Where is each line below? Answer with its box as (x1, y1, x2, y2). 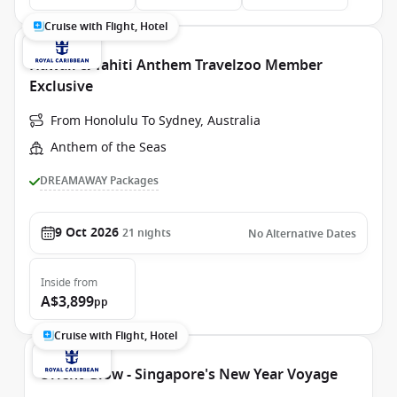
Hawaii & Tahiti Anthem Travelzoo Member (29, 55, 323, 76)
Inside (41, 275, 71, 291)
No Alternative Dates (248, 226, 356, 242)
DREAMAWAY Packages (40, 173, 159, 189)
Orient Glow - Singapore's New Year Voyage (39, 364, 338, 385)
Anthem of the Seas (51, 138, 167, 157)
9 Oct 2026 (55, 223, 119, 242)
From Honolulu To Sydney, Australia (51, 112, 261, 130)
